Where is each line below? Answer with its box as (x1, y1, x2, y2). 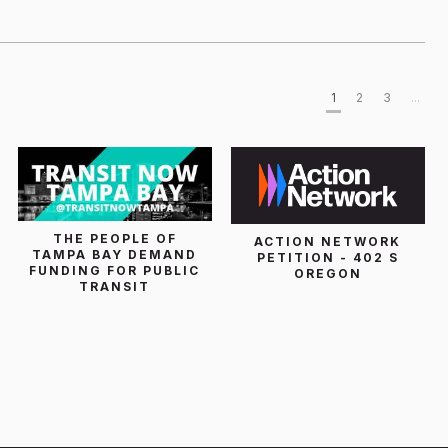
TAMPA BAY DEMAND (32, 246, 198, 262)
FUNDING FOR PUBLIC (29, 262, 201, 278)
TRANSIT (79, 278, 151, 294)
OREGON (293, 266, 362, 282)
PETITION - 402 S (256, 250, 399, 266)
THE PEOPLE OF (52, 230, 177, 246)
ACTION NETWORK (254, 234, 402, 250)
